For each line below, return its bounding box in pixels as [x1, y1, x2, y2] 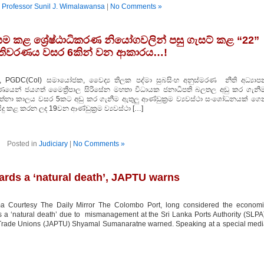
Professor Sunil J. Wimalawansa [1, 2, 105, 11]
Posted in [6, 140, 39, 148]
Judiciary [38, 140, 68, 148]
